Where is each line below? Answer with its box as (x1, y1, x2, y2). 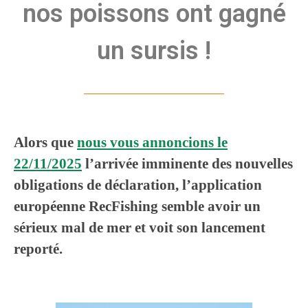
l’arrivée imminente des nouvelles (82, 155, 293, 173)
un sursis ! (97, 36, 211, 66)
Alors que (14, 134, 77, 151)
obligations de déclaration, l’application (14, 177, 262, 194)
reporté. (14, 241, 63, 258)
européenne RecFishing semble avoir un (14, 198, 261, 215)
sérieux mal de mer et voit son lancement (14, 219, 265, 236)
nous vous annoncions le (77, 134, 228, 151)
